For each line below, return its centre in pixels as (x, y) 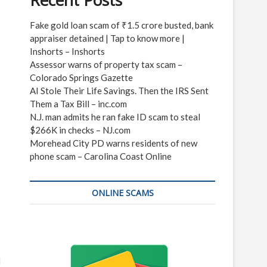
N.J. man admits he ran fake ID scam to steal (115, 117)
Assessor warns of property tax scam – (106, 64)
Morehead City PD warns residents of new (114, 143)
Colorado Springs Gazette (81, 77)
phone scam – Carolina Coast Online (101, 156)
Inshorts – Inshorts (67, 51)
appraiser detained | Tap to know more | (107, 38)
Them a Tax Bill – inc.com (78, 104)
